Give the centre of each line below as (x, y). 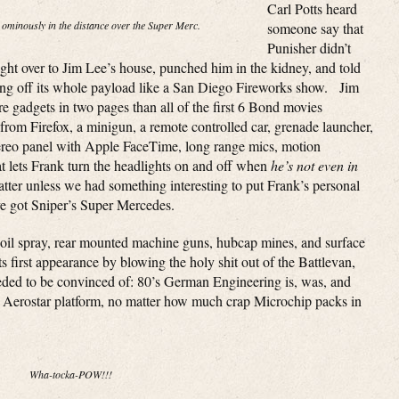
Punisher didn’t (309, 48)
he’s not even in (314, 165)
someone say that (315, 28)
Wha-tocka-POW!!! (70, 374)
